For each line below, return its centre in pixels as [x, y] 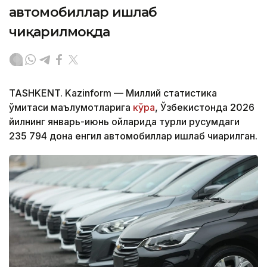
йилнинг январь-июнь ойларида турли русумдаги [124, 122]
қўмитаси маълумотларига [70, 108]
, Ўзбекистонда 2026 [205, 108]
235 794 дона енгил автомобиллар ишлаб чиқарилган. [133, 136]
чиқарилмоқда [60, 32]
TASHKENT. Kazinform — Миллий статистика [113, 93]
